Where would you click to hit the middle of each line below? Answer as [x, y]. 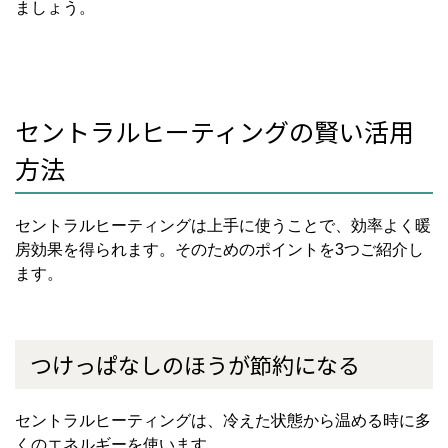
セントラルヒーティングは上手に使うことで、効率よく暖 [223, 226]
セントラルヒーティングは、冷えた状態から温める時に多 [223, 421]
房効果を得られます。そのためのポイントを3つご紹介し [219, 250]
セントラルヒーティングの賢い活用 [214, 131]
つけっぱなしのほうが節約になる [195, 364]
